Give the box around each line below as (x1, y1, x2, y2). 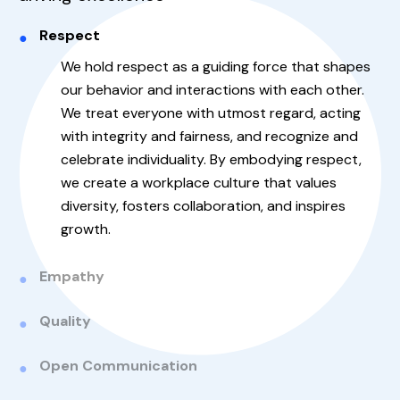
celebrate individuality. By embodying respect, (61, 149, 362, 169)
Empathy (39, 266, 104, 286)
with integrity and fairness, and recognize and (61, 126, 358, 146)
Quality (39, 311, 91, 330)
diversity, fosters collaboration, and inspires (61, 196, 346, 215)
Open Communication (39, 355, 197, 375)
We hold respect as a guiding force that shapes (61, 56, 371, 76)
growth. (61, 219, 111, 238)
